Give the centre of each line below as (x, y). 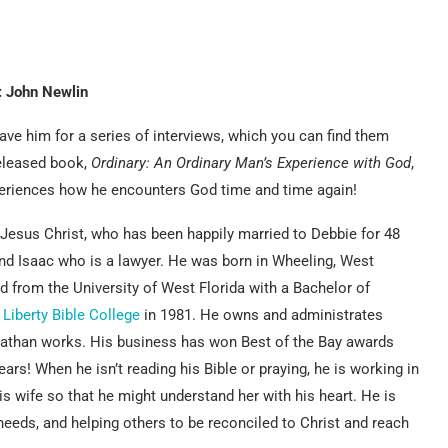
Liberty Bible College (71, 314)
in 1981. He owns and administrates (261, 314)
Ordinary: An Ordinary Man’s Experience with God (249, 162)
